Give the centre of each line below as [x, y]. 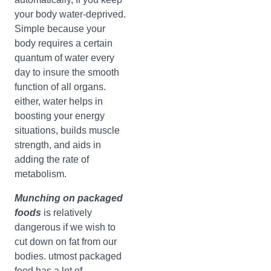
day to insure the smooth [67, 72]
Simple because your [60, 29]
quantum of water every [64, 58]
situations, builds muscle [67, 130]
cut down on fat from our [66, 242]
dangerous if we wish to [65, 227]
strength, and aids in [58, 145]
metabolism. [41, 174]
